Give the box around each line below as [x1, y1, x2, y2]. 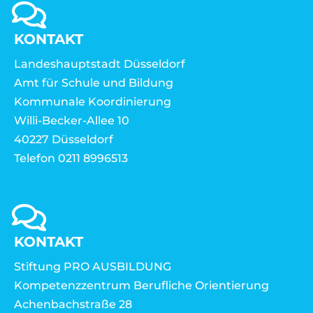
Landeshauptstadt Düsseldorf [14, 57, 185, 71]
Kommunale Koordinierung [14, 95, 171, 109]
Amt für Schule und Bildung [14, 76, 173, 90]
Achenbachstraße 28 [14, 298, 132, 312]
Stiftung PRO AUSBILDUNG [14, 260, 171, 274]
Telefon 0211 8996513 [14, 152, 128, 166]
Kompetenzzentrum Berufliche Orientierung [14, 279, 269, 293]
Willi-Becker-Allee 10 [14, 114, 129, 128]
